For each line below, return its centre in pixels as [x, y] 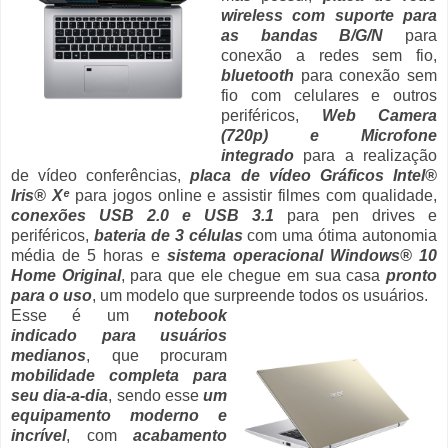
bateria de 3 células [168, 236]
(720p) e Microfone [329, 136]
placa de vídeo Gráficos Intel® [314, 176]
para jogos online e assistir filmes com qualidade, [253, 196]
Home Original [66, 276]
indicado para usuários [119, 336]
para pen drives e [355, 216]
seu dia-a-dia [60, 396]
